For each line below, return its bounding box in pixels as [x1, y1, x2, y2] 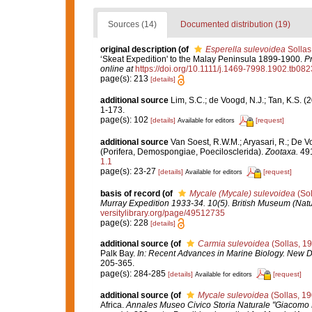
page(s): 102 [100, 115, 150, 125]
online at [100, 64, 133, 75]
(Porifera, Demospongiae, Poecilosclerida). [100, 146, 265, 157]
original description [100, 45, 176, 55]
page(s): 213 [100, 74, 150, 84]
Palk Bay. [100, 248, 137, 258]
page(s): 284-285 [100, 268, 168, 279]
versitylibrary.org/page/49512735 [100, 208, 225, 218]
